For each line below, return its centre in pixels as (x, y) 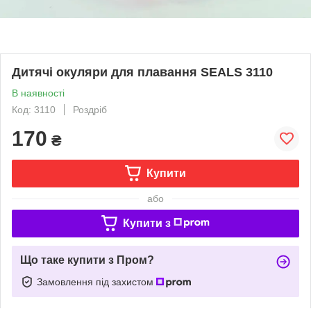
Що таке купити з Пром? (87, 260)
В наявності (38, 93)
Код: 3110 (34, 109)
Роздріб (90, 109)
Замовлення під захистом (96, 281)
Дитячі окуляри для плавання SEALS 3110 (142, 72)
